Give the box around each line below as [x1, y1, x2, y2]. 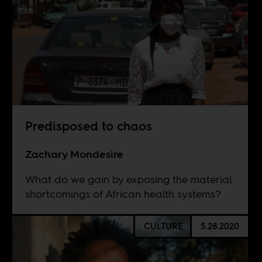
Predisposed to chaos [25, 118, 152, 135]
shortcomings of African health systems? [25, 187, 221, 202]
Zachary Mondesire [25, 147, 123, 162]
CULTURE [143, 220, 183, 233]
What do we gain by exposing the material [25, 172, 232, 187]
